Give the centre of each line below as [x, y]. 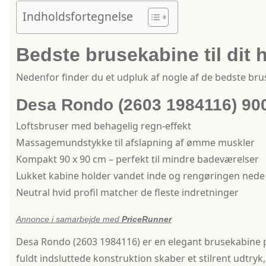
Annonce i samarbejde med [69, 219]
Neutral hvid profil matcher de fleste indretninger [127, 193]
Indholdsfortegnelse [77, 17]
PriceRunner [146, 219]
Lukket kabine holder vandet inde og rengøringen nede [140, 176]
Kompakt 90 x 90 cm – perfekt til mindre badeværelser [137, 159]
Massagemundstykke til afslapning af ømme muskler [135, 143]
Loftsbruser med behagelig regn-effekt [103, 126]
